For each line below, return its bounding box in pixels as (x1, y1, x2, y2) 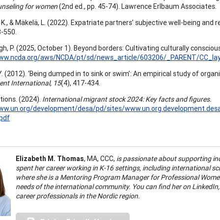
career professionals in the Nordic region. (16, 191, 140, 200)
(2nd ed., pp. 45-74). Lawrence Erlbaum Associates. (57, 1, 217, 11)
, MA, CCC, (84, 154, 116, 163)
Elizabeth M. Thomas (16, 154, 84, 163)
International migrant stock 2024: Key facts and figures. (42, 94, 212, 104)
